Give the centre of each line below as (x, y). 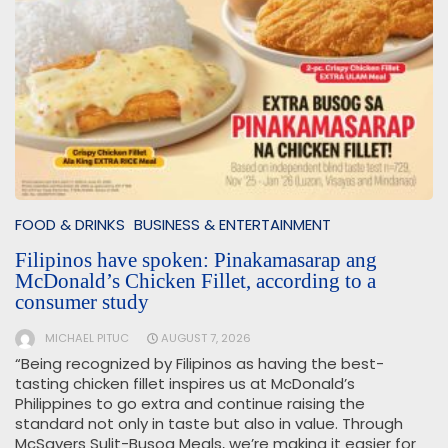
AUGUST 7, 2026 (206, 338)
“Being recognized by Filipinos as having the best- (199, 364)
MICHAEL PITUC (87, 338)
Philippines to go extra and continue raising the (190, 404)
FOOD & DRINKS (70, 225)
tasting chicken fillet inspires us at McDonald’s (185, 384)
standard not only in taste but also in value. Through (209, 424)
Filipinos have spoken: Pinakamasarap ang (196, 260)
